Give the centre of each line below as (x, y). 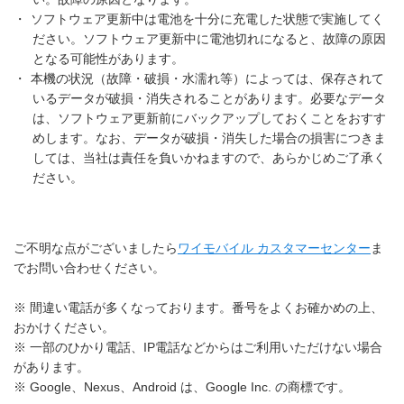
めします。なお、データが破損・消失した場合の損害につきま (209, 138)
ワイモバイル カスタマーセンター (274, 248)
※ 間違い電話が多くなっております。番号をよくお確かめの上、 (198, 308)
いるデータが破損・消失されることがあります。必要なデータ (209, 98)
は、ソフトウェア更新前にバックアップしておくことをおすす (209, 118)
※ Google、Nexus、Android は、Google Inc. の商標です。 (182, 387)
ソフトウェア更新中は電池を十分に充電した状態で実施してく (207, 19)
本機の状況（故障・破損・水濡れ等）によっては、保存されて (207, 78)
